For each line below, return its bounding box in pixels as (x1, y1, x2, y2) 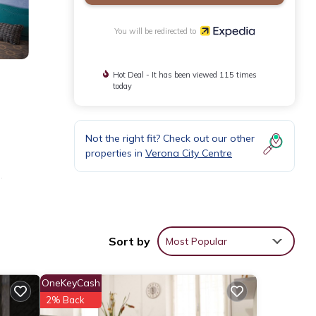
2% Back (45, 294, 85, 306)
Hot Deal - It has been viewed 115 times (113, 69, 257, 80)
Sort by (109, 234, 150, 249)
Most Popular (166, 235, 227, 248)
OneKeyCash (41, 276, 100, 290)
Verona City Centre (145, 146, 232, 159)
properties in (85, 146, 145, 159)
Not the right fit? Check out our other (85, 131, 255, 145)
